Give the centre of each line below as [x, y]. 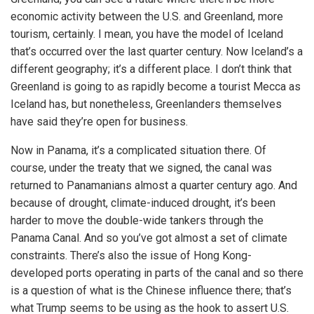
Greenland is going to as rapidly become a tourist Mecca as [156, 87]
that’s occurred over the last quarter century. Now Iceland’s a [157, 52]
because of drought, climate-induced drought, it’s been [143, 203]
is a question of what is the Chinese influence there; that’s [151, 291]
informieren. [262, 33]
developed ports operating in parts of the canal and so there [157, 273]
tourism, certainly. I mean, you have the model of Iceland [147, 34]
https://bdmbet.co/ [192, 33]
